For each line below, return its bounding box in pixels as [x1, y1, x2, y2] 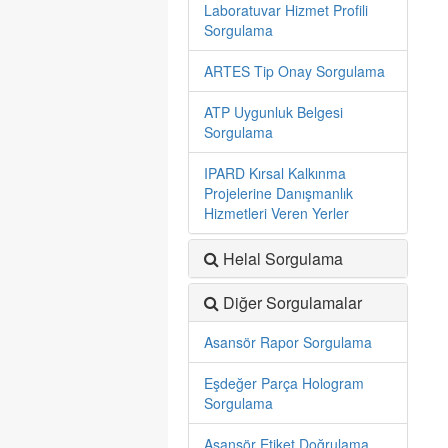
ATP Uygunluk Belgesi [204, 102, 343, 122]
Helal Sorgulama [223, 247, 343, 270]
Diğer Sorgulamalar [223, 291, 362, 314]
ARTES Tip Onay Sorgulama [204, 61, 385, 81]
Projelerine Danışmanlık [204, 183, 353, 203]
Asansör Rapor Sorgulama [204, 332, 372, 352]
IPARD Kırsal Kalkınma [204, 163, 346, 183]
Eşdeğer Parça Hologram [204, 373, 364, 393]
